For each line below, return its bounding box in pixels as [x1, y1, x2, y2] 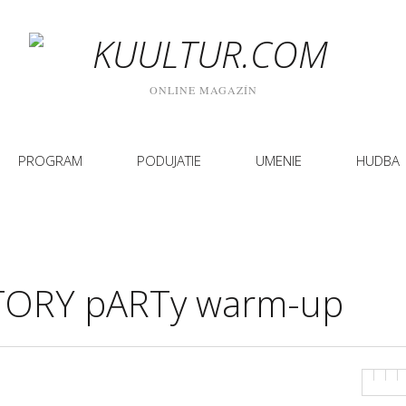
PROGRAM [18, 151, 82, 169]
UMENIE [256, 151, 302, 169]
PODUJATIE [137, 151, 201, 169]
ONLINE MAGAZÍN [149, 82, 257, 97]
